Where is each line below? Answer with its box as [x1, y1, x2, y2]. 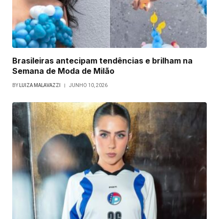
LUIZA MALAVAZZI [19, 83, 61, 88]
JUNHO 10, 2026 [69, 83, 108, 88]
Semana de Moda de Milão [12, 66, 114, 76]
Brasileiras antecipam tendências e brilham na [12, 56, 193, 66]
